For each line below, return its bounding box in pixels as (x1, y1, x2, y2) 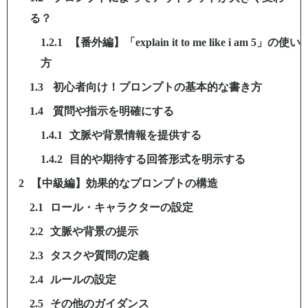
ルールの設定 (50, 273, 116, 285)
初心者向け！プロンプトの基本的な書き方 (50, 80, 262, 93)
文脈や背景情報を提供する (69, 129, 201, 141)
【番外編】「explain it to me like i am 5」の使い (69, 36, 300, 48)
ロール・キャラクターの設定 (50, 201, 193, 213)
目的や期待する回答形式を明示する (69, 153, 245, 165)
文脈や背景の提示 (50, 225, 138, 237)
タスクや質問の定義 (50, 249, 149, 261)
